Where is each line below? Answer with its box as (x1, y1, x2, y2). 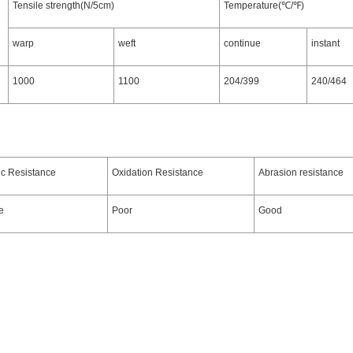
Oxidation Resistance (112, 167, 203, 178)
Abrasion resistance (258, 167, 344, 178)
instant (311, 38, 340, 49)
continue (224, 38, 261, 49)
